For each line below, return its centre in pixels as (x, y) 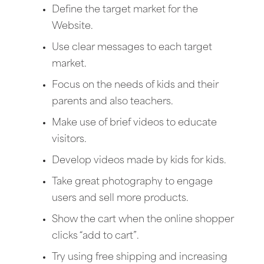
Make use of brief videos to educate (134, 123)
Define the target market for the (125, 10)
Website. (72, 26)
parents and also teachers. (113, 102)
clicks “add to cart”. (95, 236)
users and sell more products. (120, 198)
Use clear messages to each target (132, 47)
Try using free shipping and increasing (140, 257)
